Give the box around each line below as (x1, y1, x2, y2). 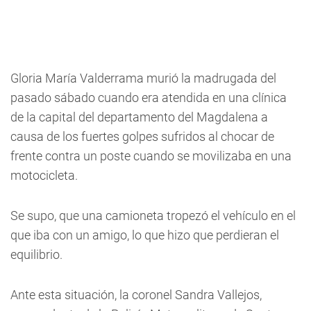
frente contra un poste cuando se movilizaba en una (10, 149, 292, 163)
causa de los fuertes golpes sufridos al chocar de (10, 129, 274, 144)
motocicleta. (10, 168, 78, 183)
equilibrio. (10, 247, 62, 262)
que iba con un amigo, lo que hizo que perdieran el (10, 228, 279, 242)
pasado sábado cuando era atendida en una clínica (10, 90, 287, 105)
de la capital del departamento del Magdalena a (10, 110, 268, 124)
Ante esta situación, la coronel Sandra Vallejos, (10, 287, 262, 302)
